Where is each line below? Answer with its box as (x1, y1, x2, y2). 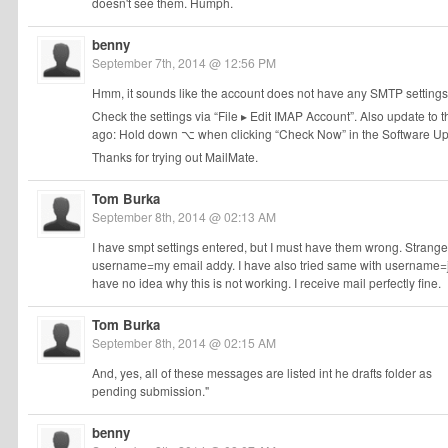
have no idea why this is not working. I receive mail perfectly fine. (92, 274, 441, 291)
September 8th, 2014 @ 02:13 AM (92, 208, 276, 225)
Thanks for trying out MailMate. (92, 148, 258, 165)
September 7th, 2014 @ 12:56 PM (92, 54, 276, 71)
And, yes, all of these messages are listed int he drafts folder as (92, 364, 432, 381)
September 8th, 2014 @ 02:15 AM (92, 334, 276, 351)
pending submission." (92, 382, 209, 399)
